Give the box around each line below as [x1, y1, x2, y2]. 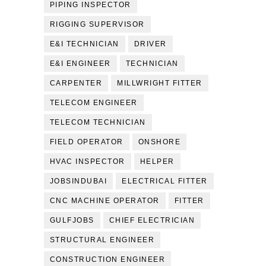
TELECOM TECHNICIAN [49, 118, 146, 126]
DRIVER [134, 40, 167, 48]
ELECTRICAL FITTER [122, 177, 208, 185]
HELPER [140, 157, 175, 166]
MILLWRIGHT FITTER [117, 79, 202, 87]
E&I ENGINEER [49, 59, 111, 68]
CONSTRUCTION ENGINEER [49, 255, 166, 264]
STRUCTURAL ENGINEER [49, 236, 155, 244]
